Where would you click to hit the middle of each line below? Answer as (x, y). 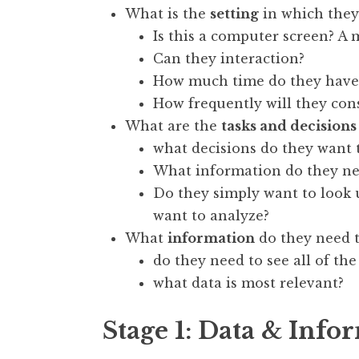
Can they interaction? (229, 58)
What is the (167, 13)
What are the (173, 125)
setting (234, 13)
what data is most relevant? (248, 282)
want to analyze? (211, 215)
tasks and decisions (289, 125)
